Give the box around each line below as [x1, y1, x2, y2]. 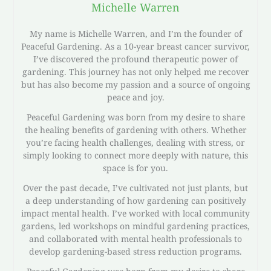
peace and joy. [106, 91, 165, 103]
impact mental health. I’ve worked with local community [21, 207, 250, 219]
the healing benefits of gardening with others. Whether [24, 123, 247, 135]
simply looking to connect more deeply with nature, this [23, 149, 248, 161]
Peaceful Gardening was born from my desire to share [26, 111, 245, 123]
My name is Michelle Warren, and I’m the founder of [29, 27, 242, 39]
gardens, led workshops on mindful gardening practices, [21, 220, 250, 232]
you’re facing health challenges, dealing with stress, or [26, 136, 245, 148]
